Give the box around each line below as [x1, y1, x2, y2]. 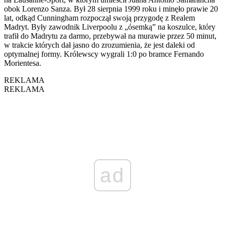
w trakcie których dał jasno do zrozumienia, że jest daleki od [4, 40, 195, 49]
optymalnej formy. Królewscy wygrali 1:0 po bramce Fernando [4, 49, 204, 58]
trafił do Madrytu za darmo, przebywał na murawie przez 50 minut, [4, 31, 216, 40]
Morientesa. [4, 58, 41, 67]
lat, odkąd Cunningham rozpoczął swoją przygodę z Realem [4, 13, 195, 22]
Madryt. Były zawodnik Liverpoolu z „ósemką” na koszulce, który [4, 22, 215, 31]
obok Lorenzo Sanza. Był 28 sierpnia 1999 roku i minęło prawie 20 [4, 4, 218, 13]
